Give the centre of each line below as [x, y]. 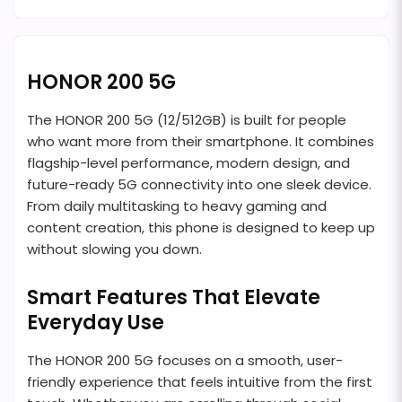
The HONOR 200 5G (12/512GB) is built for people [187, 120]
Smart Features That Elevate [174, 298]
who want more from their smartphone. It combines [201, 142]
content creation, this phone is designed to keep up [201, 228]
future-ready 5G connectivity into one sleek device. [199, 185]
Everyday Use [96, 323]
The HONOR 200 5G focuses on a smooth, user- [185, 361]
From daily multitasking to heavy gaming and [177, 206]
